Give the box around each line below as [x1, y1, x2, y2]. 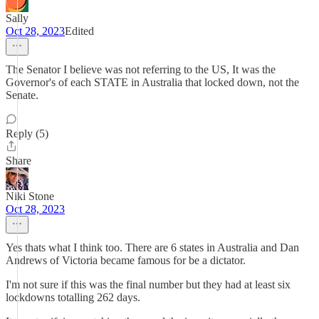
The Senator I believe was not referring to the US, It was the [6, 63, 276, 75]
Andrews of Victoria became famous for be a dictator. [6, 254, 246, 266]
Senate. [6, 89, 38, 101]
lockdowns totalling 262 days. [6, 291, 140, 303]
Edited [65, 25, 94, 37]
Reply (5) [6, 127, 48, 140]
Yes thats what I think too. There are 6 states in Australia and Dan [6, 241, 299, 253]
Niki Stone [6, 190, 54, 202]
